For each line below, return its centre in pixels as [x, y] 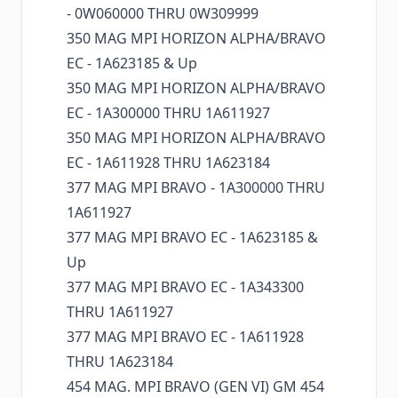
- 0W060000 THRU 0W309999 [163, 14]
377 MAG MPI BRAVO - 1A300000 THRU [196, 188]
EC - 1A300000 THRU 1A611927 [168, 113]
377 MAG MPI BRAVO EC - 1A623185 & [192, 238]
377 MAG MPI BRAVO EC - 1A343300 [185, 287]
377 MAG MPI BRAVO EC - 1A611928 [185, 337]
